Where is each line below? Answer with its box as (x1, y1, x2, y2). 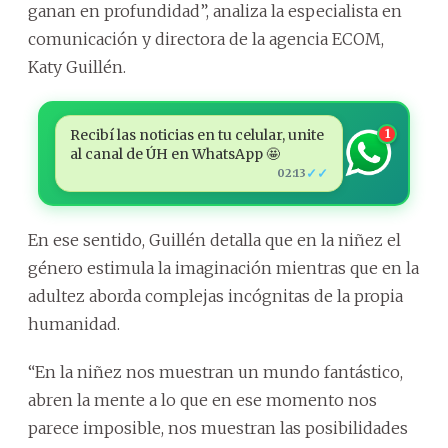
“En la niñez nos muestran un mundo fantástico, (28, 361, 403, 382)
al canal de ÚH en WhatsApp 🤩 (69, 144, 280, 163)
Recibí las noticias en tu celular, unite (69, 125, 324, 144)
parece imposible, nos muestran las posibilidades (28, 417, 408, 438)
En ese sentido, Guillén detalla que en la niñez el (28, 229, 401, 250)
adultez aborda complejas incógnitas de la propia (28, 285, 403, 306)
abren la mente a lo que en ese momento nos (28, 389, 377, 410)
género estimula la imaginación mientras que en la (28, 257, 419, 278)
